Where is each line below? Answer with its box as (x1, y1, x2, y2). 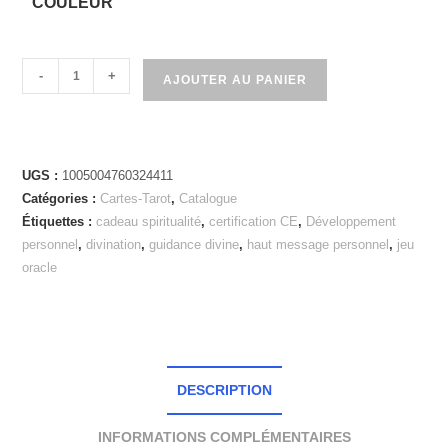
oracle (22, 260, 58, 275)
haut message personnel (247, 237, 390, 252)
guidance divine (149, 237, 240, 252)
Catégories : (22, 191, 101, 206)
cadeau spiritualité (96, 214, 202, 229)
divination (86, 237, 142, 252)
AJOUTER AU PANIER (163, 73, 308, 87)
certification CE (209, 214, 299, 229)
